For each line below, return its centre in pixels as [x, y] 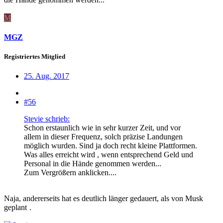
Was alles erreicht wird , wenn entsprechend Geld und [109, 155]
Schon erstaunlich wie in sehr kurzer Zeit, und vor [102, 128]
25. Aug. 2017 [47, 76]
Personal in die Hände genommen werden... [93, 164]
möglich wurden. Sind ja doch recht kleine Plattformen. [111, 146]
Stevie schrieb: [47, 119]
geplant [16, 208]
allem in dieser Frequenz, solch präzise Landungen [103, 137]
